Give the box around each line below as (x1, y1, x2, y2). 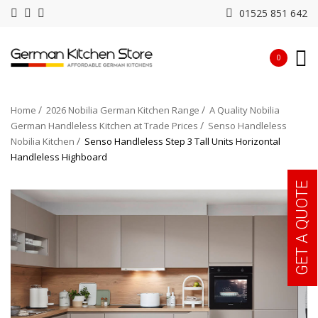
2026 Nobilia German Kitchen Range (46, 104, 199, 116)
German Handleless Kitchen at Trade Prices (11, 119, 198, 132)
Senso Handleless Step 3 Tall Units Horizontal (84, 135, 280, 148)
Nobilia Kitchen (11, 135, 75, 148)
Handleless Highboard (11, 150, 107, 163)
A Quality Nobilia (209, 104, 280, 116)
